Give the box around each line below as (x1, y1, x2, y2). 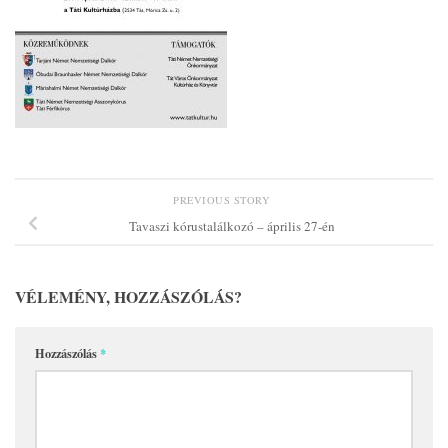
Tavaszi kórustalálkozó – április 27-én (129, 217, 335, 236)
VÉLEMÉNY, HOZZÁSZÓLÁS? (15, 284, 242, 308)
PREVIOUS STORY (173, 193, 275, 208)
